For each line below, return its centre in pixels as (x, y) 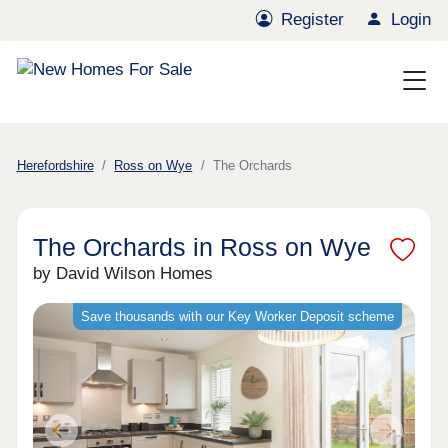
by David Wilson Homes (123, 274)
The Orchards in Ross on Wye (202, 247)
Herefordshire (55, 166)
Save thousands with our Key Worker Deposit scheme (237, 317)
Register (313, 20)
